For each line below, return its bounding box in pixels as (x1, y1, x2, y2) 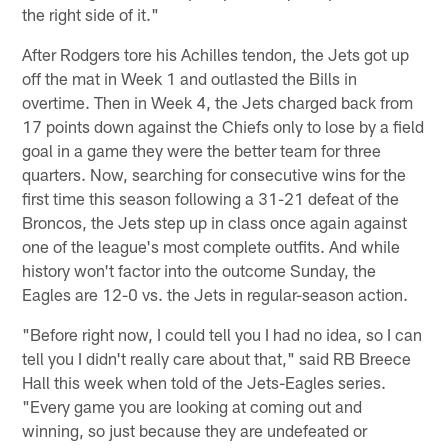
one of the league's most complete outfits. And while (22, 236, 401, 257)
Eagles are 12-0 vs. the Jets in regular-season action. (22, 284, 409, 305)
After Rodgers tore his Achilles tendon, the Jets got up (22, 44, 410, 65)
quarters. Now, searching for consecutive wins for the (22, 164, 407, 185)
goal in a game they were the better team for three (22, 140, 382, 161)
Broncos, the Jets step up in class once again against (22, 212, 408, 233)
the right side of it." (22, 4, 160, 25)
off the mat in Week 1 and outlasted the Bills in (22, 68, 358, 89)
